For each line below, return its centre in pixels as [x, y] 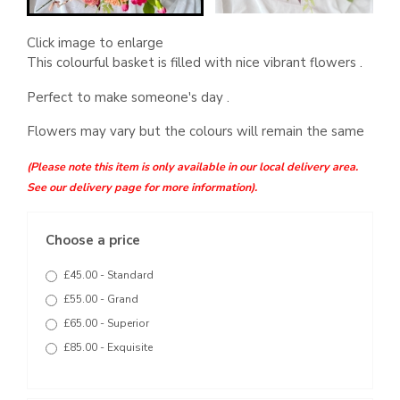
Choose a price [93, 240]
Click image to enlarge [95, 43]
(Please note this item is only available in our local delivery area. [192, 166]
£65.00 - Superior [106, 323]
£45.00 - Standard [108, 275]
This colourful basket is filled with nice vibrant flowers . [195, 62]
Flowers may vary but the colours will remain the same [197, 131]
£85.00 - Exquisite [108, 347]
